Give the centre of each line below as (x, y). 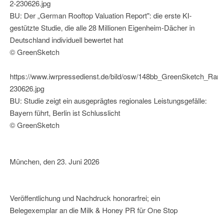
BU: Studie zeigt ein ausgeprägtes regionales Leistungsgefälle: (108, 101)
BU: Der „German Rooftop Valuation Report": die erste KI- (101, 16)
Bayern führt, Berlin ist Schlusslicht (65, 113)
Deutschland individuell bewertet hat (66, 40)
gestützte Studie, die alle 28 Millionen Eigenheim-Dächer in (102, 28)
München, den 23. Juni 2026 (54, 162)
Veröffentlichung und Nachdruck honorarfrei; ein (85, 198)
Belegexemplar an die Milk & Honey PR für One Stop (94, 210)
